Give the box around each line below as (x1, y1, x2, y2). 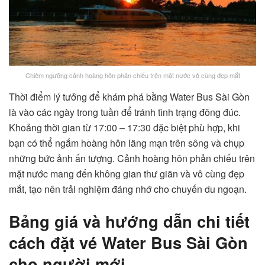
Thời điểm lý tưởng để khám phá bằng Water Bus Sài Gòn (9, 89, 250, 104)
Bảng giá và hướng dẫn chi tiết (9, 209, 250, 232)
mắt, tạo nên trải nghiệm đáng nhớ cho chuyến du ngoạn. (9, 182, 247, 196)
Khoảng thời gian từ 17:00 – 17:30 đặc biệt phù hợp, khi (9, 120, 240, 134)
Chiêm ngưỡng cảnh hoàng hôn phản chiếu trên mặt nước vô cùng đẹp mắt (25, 70, 240, 80)
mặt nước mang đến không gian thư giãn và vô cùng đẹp (9, 166, 244, 180)
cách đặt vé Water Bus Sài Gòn (9, 230, 248, 254)
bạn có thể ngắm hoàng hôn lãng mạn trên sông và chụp (9, 135, 244, 150)
